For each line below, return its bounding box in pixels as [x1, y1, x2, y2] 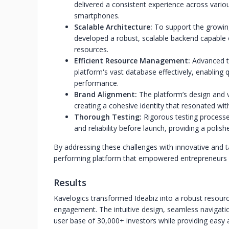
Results [54, 176, 86, 189]
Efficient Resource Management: [74, 56, 192, 65]
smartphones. [74, 11, 120, 20]
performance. [74, 78, 119, 88]
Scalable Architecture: [74, 22, 152, 32]
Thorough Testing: [74, 112, 142, 122]
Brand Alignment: [74, 89, 139, 99]
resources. [74, 44, 108, 54]
